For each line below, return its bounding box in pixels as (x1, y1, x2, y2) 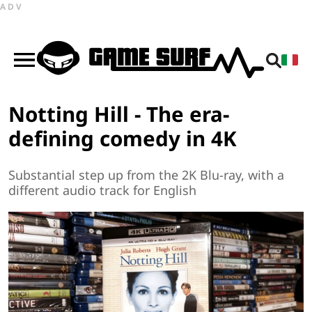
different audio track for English (8, 182, 196, 199)
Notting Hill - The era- (8, 99, 229, 128)
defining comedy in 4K (8, 123, 237, 153)
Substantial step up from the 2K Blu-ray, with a (8, 166, 284, 184)
